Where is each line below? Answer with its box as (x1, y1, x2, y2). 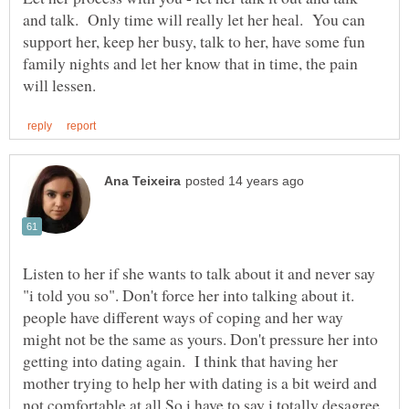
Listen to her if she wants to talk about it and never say (23, 262, 375, 285)
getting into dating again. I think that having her (23, 350, 338, 372)
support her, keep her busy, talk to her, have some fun (23, 30, 365, 53)
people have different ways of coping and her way (23, 306, 343, 329)
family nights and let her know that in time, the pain (23, 52, 358, 75)
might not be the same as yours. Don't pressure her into (23, 328, 378, 351)
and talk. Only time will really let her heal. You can (23, 8, 365, 31)
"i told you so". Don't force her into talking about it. (23, 284, 354, 307)
